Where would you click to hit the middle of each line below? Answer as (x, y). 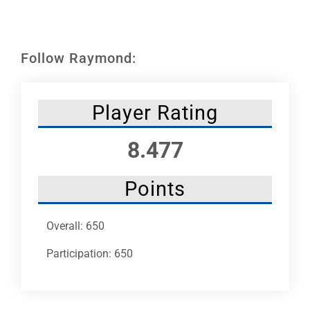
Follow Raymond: (79, 58)
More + (28, 94)
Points (155, 189)
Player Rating (155, 112)
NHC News (36, 49)
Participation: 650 (90, 253)
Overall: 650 (75, 226)
